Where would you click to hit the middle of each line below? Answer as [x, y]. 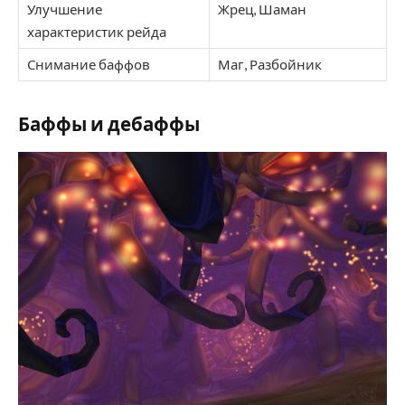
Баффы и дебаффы [109, 124]
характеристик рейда [97, 31]
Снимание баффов [89, 64]
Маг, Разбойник [270, 64]
